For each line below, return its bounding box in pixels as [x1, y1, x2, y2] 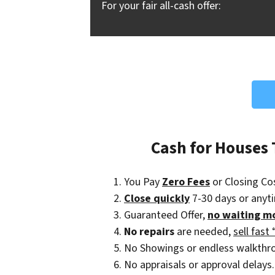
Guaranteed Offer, [124, 207, 207, 223]
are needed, [174, 223, 233, 239]
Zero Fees [162, 174, 210, 190]
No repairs [124, 223, 174, 239]
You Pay [124, 174, 162, 190]
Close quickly [124, 190, 190, 206]
